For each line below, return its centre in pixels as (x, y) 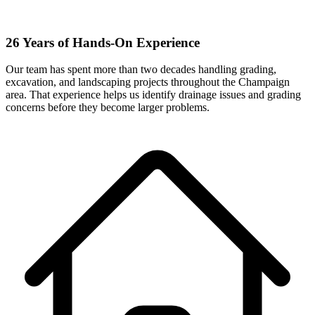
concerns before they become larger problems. (108, 108)
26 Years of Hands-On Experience (103, 42)
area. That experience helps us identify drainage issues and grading (153, 95)
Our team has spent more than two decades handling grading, (141, 70)
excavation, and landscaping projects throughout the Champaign (148, 82)
